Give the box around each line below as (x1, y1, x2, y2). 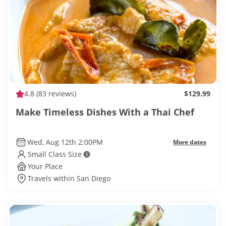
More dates (173, 138, 206, 147)
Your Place (28, 161, 63, 172)
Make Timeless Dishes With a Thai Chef (16, 106, 194, 119)
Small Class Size (28, 149, 82, 159)
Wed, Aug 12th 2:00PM (27, 137, 103, 147)
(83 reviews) (34, 89, 76, 99)
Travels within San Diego (28, 174, 110, 184)
